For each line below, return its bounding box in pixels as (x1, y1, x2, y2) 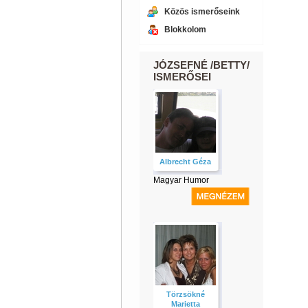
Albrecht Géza (159, 157, 211, 166)
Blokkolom (164, 25, 206, 34)
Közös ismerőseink (164, 7, 240, 16)
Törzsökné (166, 290, 205, 298)
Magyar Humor (153, 175, 209, 185)
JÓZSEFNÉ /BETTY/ (153, 59, 250, 71)
